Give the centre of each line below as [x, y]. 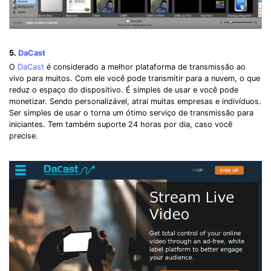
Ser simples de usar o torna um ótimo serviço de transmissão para [131, 113]
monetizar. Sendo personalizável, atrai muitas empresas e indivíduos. [135, 101]
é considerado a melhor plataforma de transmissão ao [145, 67]
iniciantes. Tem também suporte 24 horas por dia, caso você [121, 124]
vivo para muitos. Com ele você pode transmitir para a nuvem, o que [135, 78]
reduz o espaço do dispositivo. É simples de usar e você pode [124, 90]
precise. [24, 135]
